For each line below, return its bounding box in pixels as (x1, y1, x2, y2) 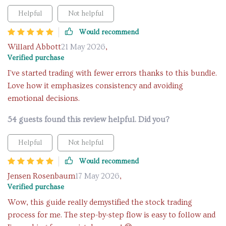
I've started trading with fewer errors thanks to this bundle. (8, 69, 217, 78)
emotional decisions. (8, 94, 80, 103)
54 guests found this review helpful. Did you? (8, 115, 169, 124)
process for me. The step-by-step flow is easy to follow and (8, 210, 215, 219)
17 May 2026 (75, 172, 120, 181)
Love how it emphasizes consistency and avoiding (8, 81, 183, 90)
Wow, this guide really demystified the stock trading (8, 198, 192, 207)
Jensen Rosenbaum (8, 172, 75, 181)
